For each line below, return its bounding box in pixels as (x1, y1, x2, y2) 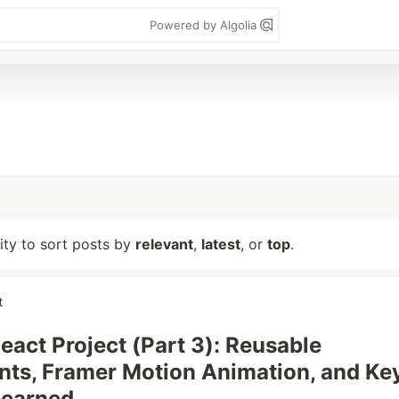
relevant (135, 235, 193, 253)
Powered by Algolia (150, 18, 260, 32)
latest (201, 235, 240, 253)
